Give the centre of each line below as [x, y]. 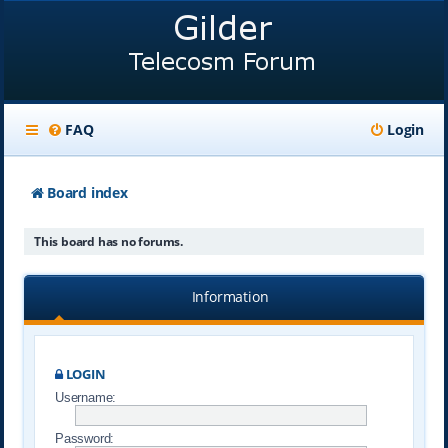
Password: [84, 438]
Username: [85, 397]
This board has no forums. [108, 241]
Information [230, 296]
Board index [87, 192]
